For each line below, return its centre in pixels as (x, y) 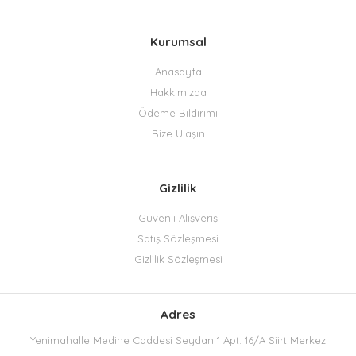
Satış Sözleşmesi (178, 239)
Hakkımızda (178, 93)
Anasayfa (178, 72)
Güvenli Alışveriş (178, 218)
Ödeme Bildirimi (178, 113)
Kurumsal (178, 41)
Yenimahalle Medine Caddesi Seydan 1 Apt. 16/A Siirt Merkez (178, 340)
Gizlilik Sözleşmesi (178, 259)
